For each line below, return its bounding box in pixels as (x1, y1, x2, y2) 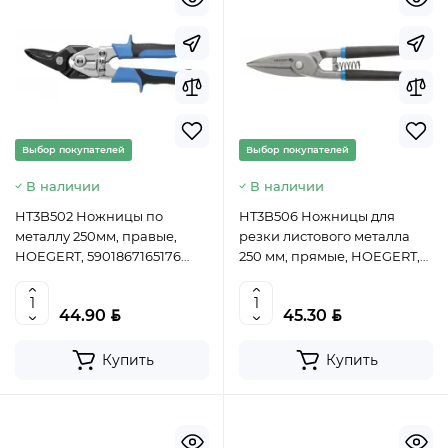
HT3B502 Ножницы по (15, 208, 163, 225)
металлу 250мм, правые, (15, 228, 177, 245)
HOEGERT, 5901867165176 (15, 248, 181, 265)
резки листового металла (239, 228, 410, 245)
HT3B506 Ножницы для (239, 208, 395, 225)
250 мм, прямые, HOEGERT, (239, 248, 420, 265)
